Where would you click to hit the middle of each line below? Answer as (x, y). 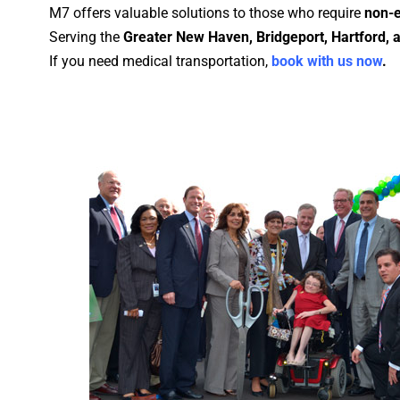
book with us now (327, 62)
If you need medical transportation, (160, 62)
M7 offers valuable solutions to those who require (207, 13)
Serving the (86, 37)
